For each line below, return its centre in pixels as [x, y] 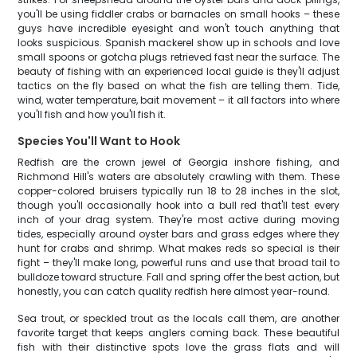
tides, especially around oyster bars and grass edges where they [178, 234]
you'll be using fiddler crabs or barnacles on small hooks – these [178, 14]
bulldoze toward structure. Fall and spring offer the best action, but [178, 277]
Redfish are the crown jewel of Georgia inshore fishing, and [178, 162]
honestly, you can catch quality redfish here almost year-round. [174, 291]
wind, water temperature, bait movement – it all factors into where [178, 100]
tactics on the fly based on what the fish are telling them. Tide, [178, 86]
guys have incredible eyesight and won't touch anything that [178, 28]
